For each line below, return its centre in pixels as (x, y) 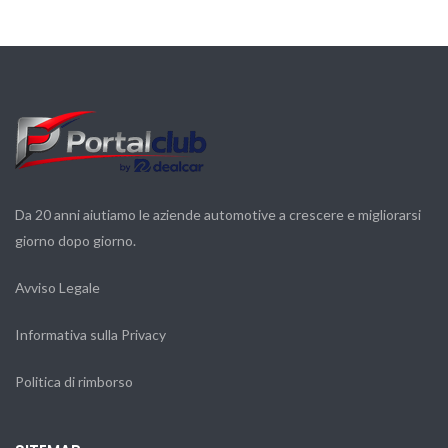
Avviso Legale (57, 287)
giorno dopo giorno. (75, 240)
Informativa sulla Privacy (90, 334)
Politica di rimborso (74, 381)
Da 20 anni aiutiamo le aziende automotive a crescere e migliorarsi (218, 214)
